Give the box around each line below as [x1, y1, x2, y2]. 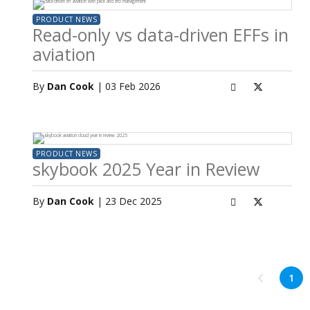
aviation [33, 42, 95, 66]
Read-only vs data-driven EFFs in [33, 23, 289, 46]
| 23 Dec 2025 [94, 194, 162, 208]
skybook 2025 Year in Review [33, 157, 259, 181]
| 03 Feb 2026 [94, 80, 161, 93]
